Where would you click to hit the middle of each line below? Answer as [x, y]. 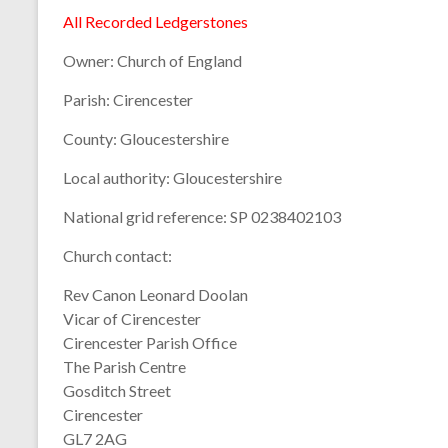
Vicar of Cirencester [132, 318]
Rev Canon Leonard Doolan [155, 294]
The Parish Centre [124, 366]
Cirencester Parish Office [150, 342]
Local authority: [116, 177]
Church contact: [117, 255]
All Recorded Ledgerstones [155, 21]
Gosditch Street [117, 390]
